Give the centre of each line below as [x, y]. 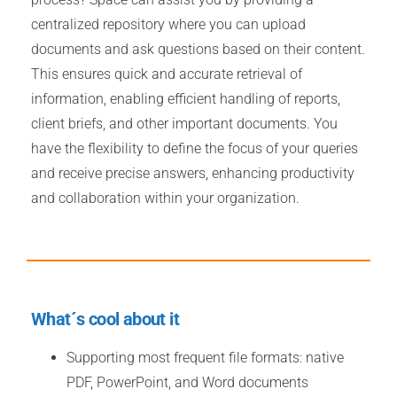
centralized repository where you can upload [168, 24]
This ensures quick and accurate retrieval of [167, 74]
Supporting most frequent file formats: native [205, 358]
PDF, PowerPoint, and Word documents [187, 382]
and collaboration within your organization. [165, 198]
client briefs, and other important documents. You [184, 124]
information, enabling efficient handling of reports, [186, 99]
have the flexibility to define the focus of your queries [195, 148]
